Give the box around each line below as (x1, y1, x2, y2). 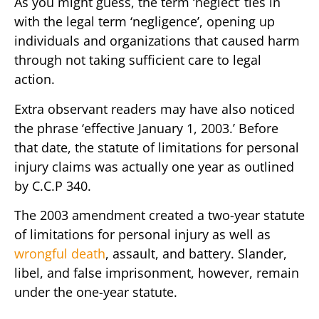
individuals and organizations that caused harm (14, 32, 300, 50)
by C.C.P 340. (14, 177, 91, 194)
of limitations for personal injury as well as (14, 226, 271, 244)
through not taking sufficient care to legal (14, 51, 261, 69)
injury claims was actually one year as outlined (14, 157, 294, 175)
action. (14, 70, 55, 88)
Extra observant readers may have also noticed (14, 100, 295, 117)
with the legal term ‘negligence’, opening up (14, 13, 275, 31)
